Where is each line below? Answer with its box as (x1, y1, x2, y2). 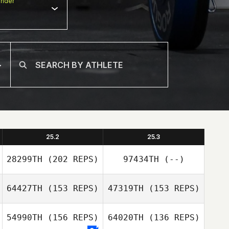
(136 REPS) (143, 213, 200, 222)
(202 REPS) (42, 154, 99, 164)
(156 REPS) (42, 213, 99, 222)
